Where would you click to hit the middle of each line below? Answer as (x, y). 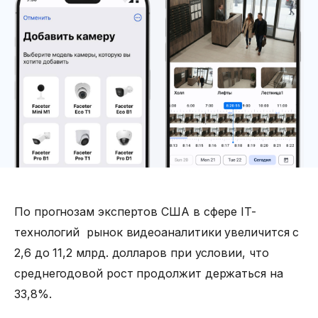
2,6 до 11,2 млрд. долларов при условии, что (142, 252)
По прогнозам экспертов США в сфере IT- (135, 211)
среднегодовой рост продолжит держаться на (149, 273)
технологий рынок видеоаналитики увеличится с (157, 232)
